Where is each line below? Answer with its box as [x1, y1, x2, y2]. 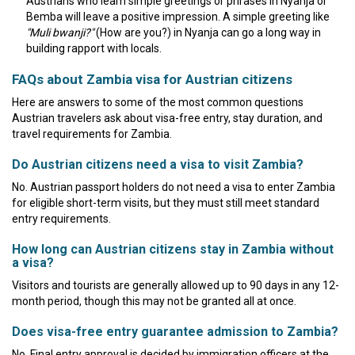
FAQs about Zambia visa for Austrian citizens [12, 71, 292, 87]
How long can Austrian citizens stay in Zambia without [12, 241, 334, 257]
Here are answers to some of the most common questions [12, 95, 303, 109]
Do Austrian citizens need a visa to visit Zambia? [12, 156, 303, 172]
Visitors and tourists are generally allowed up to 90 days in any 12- [12, 278, 339, 292]
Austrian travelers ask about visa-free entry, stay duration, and [12, 111, 323, 124]
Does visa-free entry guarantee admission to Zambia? [12, 323, 338, 339]
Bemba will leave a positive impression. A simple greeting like [26, 10, 330, 23]
